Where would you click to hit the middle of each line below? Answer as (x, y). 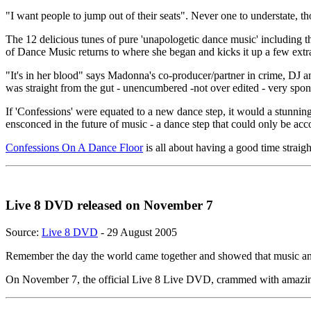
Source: (24, 232)
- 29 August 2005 (137, 232)
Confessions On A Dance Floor (74, 148)
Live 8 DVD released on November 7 (109, 205)
